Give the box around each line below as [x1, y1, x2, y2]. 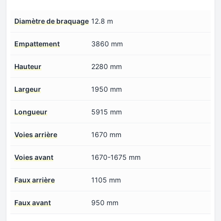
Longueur [14, 107, 47, 116]
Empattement [14, 39, 60, 48]
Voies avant [14, 152, 53, 161]
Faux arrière [14, 175, 55, 184]
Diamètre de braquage [14, 16, 89, 25]
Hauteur [14, 62, 41, 71]
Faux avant [14, 198, 51, 207]
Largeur [14, 84, 41, 93]
